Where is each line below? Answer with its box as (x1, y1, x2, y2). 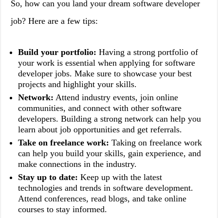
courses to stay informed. (18, 204, 108, 214)
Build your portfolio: (18, 47, 97, 57)
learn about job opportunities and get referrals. (18, 125, 182, 134)
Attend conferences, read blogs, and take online (18, 194, 187, 203)
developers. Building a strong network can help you (18, 114, 201, 124)
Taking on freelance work (109, 138, 202, 147)
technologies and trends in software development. (18, 183, 194, 193)
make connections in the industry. (18, 159, 137, 169)
